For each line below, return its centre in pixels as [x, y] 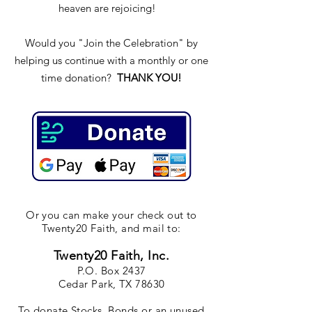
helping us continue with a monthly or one [111, 60]
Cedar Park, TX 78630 [111, 284]
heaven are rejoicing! [111, 8]
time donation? [79, 78]
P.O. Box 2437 [111, 271]
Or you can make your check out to [111, 215]
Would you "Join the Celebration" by [111, 43]
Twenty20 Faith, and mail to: [111, 228]
